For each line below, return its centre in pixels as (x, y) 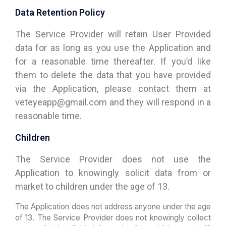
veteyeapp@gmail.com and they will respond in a (113, 102)
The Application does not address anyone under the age (113, 207)
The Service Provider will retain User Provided (113, 34)
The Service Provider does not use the (113, 159)
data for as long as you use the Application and (113, 48)
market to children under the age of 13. (92, 186)
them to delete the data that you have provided (113, 75)
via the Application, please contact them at (113, 89)
